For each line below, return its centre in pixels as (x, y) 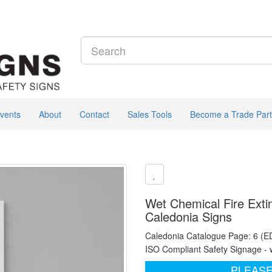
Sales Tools (150, 114)
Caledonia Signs (189, 216)
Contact (94, 114)
